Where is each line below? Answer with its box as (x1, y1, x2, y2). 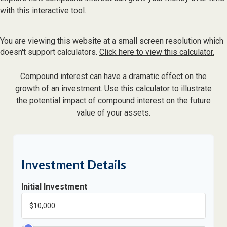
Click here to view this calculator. (99, 47, 214, 57)
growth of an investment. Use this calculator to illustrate (15, 84, 212, 93)
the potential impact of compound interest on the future (16, 96, 211, 105)
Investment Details (21, 157, 126, 172)
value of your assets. (77, 108, 150, 118)
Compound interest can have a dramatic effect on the (20, 71, 207, 81)
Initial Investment (21, 182, 87, 192)
